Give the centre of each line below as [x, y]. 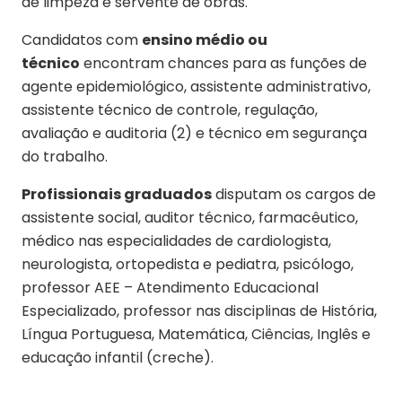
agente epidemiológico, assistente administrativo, [196, 86]
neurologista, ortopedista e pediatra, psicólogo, [188, 264]
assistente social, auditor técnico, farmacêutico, [190, 217]
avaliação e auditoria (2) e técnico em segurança [194, 133]
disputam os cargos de [294, 194]
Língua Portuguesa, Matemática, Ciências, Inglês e [196, 334]
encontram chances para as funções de [223, 63]
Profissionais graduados [117, 194]
